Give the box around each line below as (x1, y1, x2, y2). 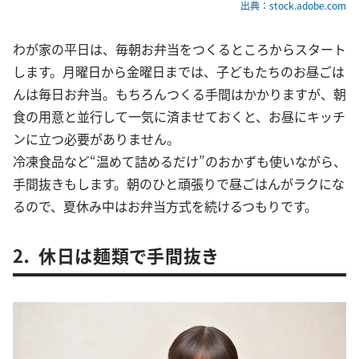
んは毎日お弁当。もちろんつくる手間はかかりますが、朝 (13, 84, 346, 104)
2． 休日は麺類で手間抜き (13, 242, 218, 268)
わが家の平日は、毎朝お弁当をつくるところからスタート (13, 39, 346, 59)
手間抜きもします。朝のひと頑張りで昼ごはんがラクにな (13, 174, 345, 194)
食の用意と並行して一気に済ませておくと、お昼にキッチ (13, 107, 345, 127)
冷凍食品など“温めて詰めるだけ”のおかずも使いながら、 (13, 151, 346, 171)
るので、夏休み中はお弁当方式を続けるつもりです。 (13, 196, 317, 216)
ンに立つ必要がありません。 (13, 129, 179, 149)
